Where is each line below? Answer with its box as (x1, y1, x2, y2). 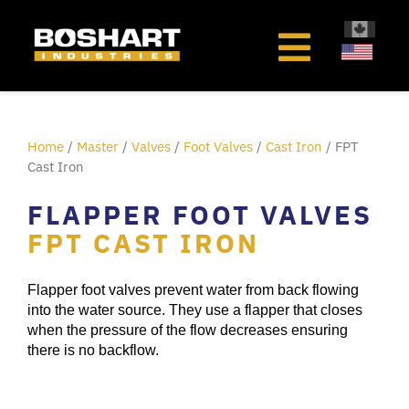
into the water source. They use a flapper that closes (27, 302, 362, 319)
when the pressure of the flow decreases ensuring (27, 322, 348, 339)
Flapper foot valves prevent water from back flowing (27, 282, 359, 299)
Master (77, 138, 119, 155)
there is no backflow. (27, 342, 159, 359)
